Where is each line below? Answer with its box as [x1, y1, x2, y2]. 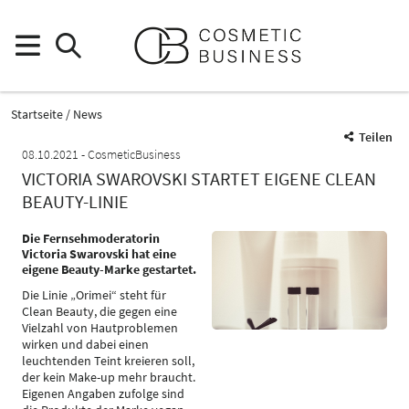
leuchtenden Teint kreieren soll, [22, 352, 194, 369]
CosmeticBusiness [88, 146, 181, 163]
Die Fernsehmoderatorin [22, 230, 160, 246]
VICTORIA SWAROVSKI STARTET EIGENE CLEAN [22, 167, 376, 190]
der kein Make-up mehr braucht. [22, 369, 195, 385]
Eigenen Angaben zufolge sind [22, 385, 184, 402]
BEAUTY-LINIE [22, 190, 129, 213]
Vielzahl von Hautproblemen [22, 320, 178, 336]
